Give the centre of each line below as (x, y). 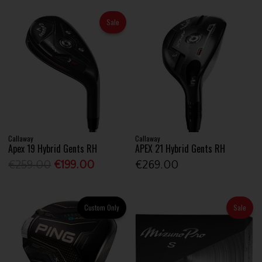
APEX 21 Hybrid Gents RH (180, 148)
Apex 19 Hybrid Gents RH (53, 148)
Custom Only (101, 208)
